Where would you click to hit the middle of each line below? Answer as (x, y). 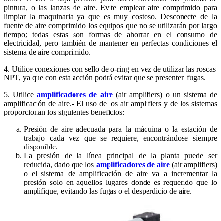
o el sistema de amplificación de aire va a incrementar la (120, 173)
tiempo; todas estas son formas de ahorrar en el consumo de (110, 34)
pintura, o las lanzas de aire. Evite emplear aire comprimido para (110, 7)
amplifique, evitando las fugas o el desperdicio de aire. (108, 191)
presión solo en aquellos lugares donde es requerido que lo (120, 182)
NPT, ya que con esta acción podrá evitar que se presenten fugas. (105, 77)
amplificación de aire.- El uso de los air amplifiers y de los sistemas (110, 103)
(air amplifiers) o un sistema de (165, 94)
